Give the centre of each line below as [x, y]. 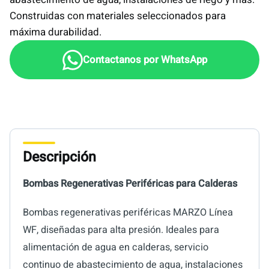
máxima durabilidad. [56, 32]
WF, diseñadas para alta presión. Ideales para [121, 230]
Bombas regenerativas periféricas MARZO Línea [128, 213]
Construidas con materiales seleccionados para [118, 16]
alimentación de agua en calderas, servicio [115, 248]
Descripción [59, 158]
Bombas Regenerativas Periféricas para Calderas [130, 184]
